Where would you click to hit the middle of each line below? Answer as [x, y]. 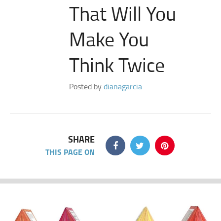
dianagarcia [123, 86]
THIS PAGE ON [70, 152]
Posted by [86, 86]
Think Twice [117, 64]
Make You [109, 39]
